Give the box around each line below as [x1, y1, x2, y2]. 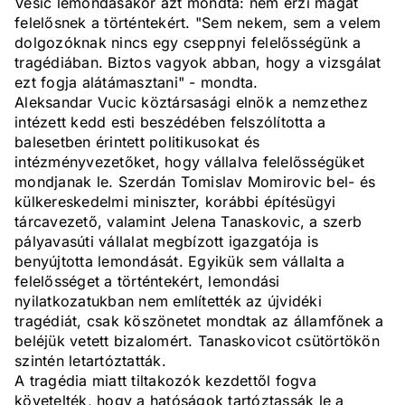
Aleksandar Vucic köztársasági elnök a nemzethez [14, 93, 368, 112]
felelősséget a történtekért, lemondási [14, 272, 280, 291]
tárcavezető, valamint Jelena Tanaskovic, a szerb [14, 212, 362, 231]
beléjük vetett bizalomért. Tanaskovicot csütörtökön [14, 332, 380, 351]
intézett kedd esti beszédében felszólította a [14, 113, 326, 132]
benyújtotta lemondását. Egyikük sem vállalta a [14, 252, 345, 271]
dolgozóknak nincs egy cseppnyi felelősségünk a [14, 33, 362, 52]
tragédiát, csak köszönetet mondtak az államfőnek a [14, 312, 384, 331]
